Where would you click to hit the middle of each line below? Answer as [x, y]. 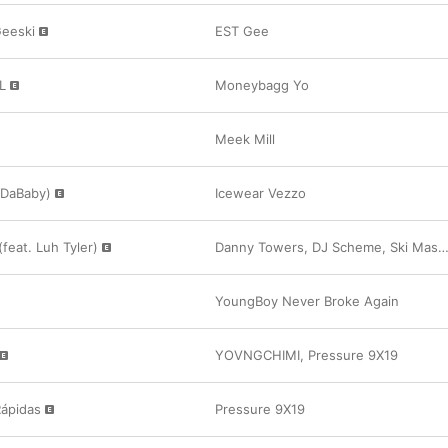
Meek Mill [245, 139]
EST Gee [242, 31]
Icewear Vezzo [260, 193]
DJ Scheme [347, 247]
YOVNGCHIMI [257, 355]
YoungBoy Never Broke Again [307, 301]
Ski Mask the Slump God [414, 247]
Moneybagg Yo [262, 85]
